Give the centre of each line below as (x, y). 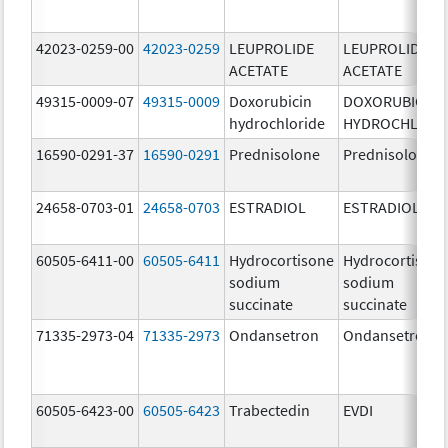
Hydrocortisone (282, 259)
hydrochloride (277, 122)
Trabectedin (270, 409)
